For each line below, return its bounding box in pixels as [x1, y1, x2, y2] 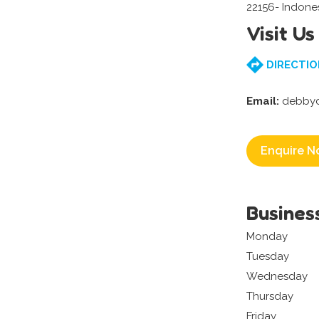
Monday [246, 230, 288, 244]
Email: [246, 95, 279, 108]
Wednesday [246, 270, 308, 283]
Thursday [246, 290, 293, 303]
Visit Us [246, 21, 315, 46]
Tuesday [246, 250, 289, 263]
